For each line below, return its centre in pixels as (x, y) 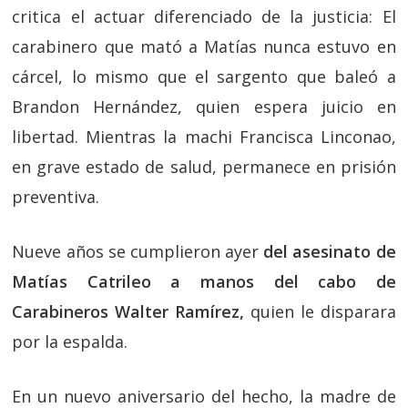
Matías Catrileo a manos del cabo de (204, 281)
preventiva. (56, 196)
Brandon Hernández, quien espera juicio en (204, 106)
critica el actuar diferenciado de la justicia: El (204, 16)
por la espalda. (70, 341)
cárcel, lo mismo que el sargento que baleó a (204, 76)
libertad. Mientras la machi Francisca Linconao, (204, 136)
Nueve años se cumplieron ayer (138, 251)
